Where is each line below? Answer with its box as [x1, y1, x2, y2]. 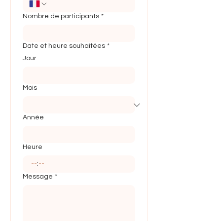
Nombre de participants [23, 13, 99, 20]
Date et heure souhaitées [23, 42, 105, 49]
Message [23, 173, 53, 180]
